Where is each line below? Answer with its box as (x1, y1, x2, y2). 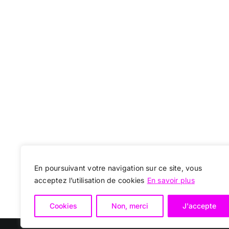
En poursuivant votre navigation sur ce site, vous (34, 164, 202, 172)
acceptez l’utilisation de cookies (34, 176, 145, 185)
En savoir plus (147, 176, 195, 185)
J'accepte (182, 201, 217, 210)
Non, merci (111, 201, 148, 210)
